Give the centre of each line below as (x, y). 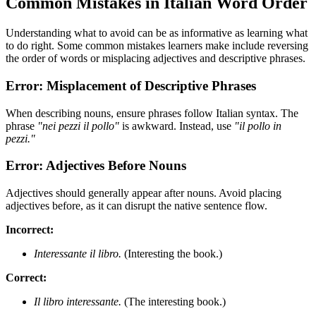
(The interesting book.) (174, 302)
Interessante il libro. (78, 254)
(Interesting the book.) (172, 254)
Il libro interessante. (78, 302)
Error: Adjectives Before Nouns (96, 166)
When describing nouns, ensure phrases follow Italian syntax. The (152, 113)
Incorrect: (30, 230)
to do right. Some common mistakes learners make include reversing (157, 46)
